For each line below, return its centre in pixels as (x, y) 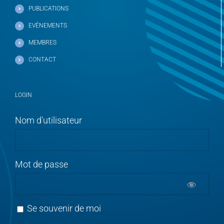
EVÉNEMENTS (47, 26)
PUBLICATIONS (48, 9)
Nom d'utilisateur (48, 120)
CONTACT (42, 60)
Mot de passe (41, 164)
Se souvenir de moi (63, 208)
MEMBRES (42, 43)
